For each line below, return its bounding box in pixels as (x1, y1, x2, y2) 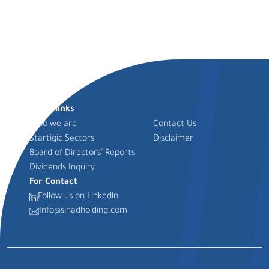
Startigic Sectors (29, 134, 95, 144)
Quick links (29, 105, 75, 115)
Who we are (29, 120, 77, 130)
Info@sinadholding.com (39, 207, 128, 216)
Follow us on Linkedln (38, 192, 119, 202)
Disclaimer (153, 134, 193, 144)
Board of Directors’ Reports (29, 149, 136, 159)
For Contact (29, 178, 78, 187)
